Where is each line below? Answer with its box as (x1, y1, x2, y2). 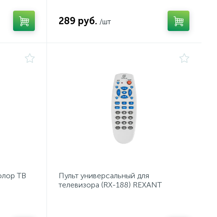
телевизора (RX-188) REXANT (59, 180, 162, 189)
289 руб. (59, 15, 98, 27)
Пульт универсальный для (59, 171, 150, 180)
